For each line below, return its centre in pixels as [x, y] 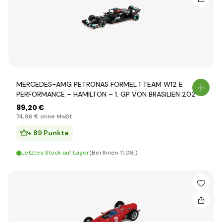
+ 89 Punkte [48, 133]
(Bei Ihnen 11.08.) [113, 153]
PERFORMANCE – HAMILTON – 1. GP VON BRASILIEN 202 [106, 94]
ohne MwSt [55, 116]
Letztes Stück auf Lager [55, 153]
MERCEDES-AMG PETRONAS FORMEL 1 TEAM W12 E [100, 84]
